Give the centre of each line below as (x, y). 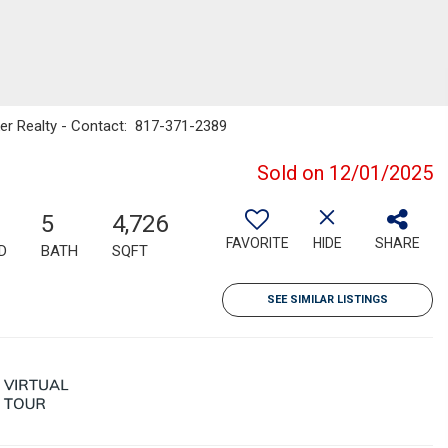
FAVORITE (257, 243)
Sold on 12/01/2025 (345, 173)
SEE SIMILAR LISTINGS (327, 299)
